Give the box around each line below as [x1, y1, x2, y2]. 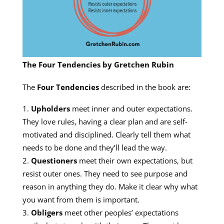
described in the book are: [98, 82, 190, 92]
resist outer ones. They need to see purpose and [22, 168, 187, 178]
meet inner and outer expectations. [69, 103, 192, 113]
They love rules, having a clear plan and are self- [22, 116, 187, 126]
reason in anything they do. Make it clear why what [22, 181, 197, 191]
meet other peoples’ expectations [62, 207, 178, 217]
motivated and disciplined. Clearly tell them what [22, 129, 190, 139]
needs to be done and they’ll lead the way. [22, 142, 167, 152]
